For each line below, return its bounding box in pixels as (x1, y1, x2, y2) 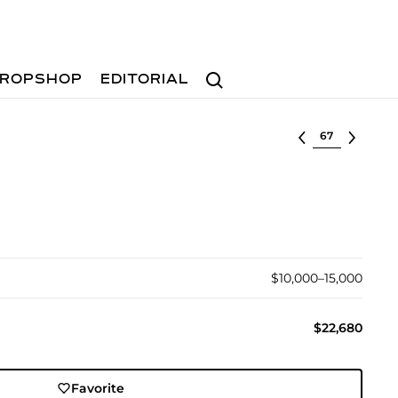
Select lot (312, 126, 373, 142)
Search (198, 63, 244, 80)
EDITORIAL (100, 73, 190, 87)
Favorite (71, 380, 125, 396)
